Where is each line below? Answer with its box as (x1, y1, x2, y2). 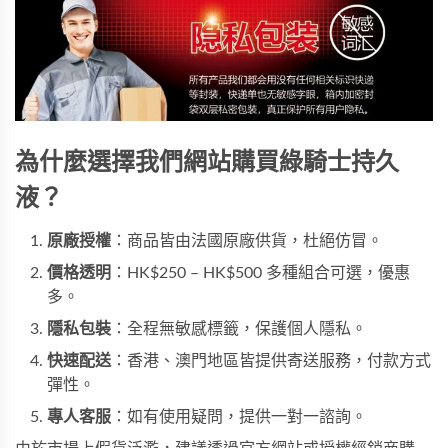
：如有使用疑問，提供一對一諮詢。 (111, 408, 367, 425)
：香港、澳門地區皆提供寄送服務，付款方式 (111, 352, 431, 369)
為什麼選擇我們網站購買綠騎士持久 (15, 150, 399, 175)
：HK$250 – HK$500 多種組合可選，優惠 (111, 264, 410, 281)
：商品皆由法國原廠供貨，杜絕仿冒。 (111, 232, 383, 249)
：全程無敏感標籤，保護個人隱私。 (111, 320, 367, 337)
